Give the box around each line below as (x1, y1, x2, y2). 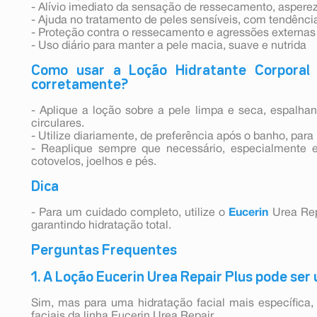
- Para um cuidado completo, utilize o (31, 207, 229, 218)
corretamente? (31, 78, 128, 91)
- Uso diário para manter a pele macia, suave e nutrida (31, 40, 306, 51)
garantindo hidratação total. (31, 220, 171, 231)
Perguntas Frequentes (31, 243, 177, 257)
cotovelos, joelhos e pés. (31, 156, 156, 167)
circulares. (31, 118, 84, 129)
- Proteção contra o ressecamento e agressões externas (31, 28, 316, 38)
